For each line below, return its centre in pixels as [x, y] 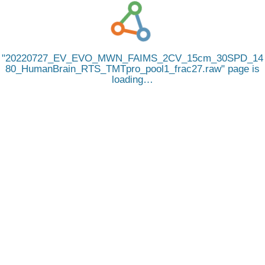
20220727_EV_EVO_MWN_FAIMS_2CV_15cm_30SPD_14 [134, 58]
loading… [132, 80]
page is [242, 69]
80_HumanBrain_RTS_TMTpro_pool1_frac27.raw [113, 69]
